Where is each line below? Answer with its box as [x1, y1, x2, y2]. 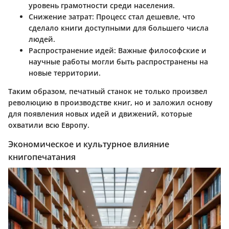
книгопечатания [8, 151, 76, 163]
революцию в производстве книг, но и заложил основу [8, 97, 213, 107]
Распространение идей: [29, 45, 116, 55]
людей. [29, 34, 55, 44]
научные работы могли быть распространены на [29, 56, 208, 66]
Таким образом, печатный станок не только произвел [8, 86, 208, 96]
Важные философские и [116, 45, 207, 55]
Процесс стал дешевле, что [94, 11, 195, 21]
